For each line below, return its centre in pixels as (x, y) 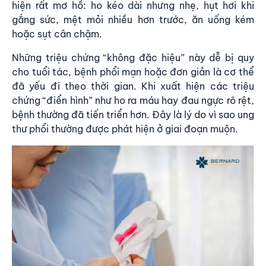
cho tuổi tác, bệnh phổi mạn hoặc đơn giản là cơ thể (133, 72)
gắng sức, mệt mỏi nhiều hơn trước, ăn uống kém (133, 19)
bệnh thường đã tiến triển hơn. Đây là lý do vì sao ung (133, 114)
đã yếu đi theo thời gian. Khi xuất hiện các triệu (133, 86)
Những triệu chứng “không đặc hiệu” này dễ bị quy (133, 57)
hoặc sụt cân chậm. (57, 34)
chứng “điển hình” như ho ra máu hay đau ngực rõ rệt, (133, 100)
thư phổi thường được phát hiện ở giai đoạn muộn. (125, 129)
